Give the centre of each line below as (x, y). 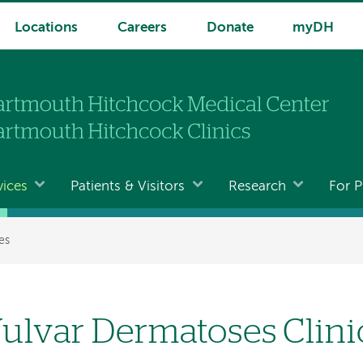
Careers (142, 28)
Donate (230, 28)
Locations (46, 28)
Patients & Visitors (128, 186)
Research (257, 186)
